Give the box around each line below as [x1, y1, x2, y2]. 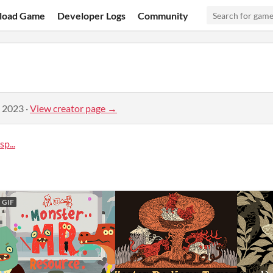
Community [138, 9, 189, 21]
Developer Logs [57, 9, 126, 21]
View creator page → [30, 102, 117, 114]
